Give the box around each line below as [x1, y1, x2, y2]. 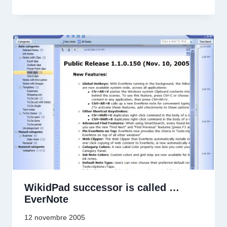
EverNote [24, 194, 68, 205]
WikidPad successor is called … [24, 182, 179, 194]
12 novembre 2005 [24, 213, 85, 221]
